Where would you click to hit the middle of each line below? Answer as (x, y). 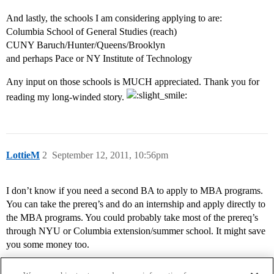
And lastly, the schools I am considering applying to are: (114, 18)
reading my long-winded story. (66, 97)
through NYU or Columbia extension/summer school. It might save (136, 231)
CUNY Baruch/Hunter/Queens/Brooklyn (86, 45)
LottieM (23, 155)
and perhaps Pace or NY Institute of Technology (99, 59)
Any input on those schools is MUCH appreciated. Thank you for (133, 82)
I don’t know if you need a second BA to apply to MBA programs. (135, 191)
